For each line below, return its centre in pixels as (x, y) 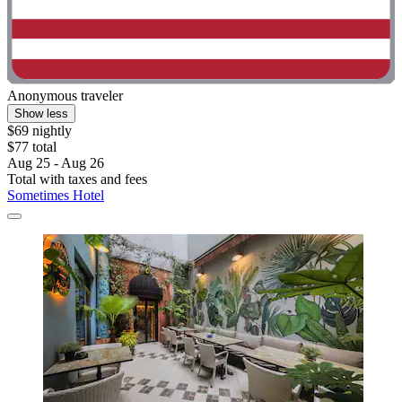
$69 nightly (39, 131)
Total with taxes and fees (77, 179)
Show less (41, 114)
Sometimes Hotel (56, 196)
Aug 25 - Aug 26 (56, 163)
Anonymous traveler (65, 96)
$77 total (32, 147)
